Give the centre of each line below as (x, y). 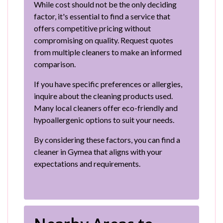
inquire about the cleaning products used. (103, 96)
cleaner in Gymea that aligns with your (98, 151)
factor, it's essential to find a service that (102, 16)
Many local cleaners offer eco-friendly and (106, 108)
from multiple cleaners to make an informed (108, 52)
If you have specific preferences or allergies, (108, 84)
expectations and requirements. (87, 163)
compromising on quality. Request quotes (104, 40)
